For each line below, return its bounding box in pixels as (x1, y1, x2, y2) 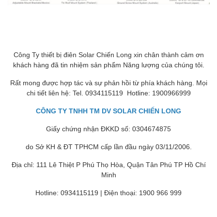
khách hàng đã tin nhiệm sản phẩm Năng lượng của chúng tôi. (13, 61, 204, 69)
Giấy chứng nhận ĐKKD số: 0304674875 (46, 124, 171, 133)
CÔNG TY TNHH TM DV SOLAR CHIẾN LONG (36, 107, 181, 115)
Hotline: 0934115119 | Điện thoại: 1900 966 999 (35, 188, 182, 197)
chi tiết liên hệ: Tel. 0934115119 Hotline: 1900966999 (26, 89, 191, 97)
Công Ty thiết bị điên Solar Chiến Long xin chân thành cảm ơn (13, 50, 204, 59)
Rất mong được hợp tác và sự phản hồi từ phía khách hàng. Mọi (10, 78, 207, 87)
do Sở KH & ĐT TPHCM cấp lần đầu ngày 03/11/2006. (25, 142, 192, 151)
